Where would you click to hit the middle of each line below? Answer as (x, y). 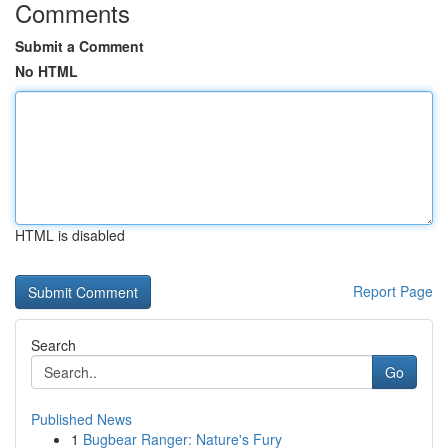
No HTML (46, 71)
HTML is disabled (70, 235)
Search (53, 345)
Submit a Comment (79, 46)
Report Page (393, 291)
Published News (81, 419)
